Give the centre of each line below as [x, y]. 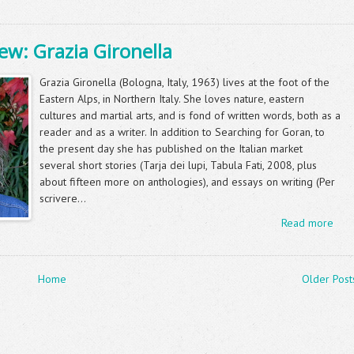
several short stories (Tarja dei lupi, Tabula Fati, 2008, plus [178, 166]
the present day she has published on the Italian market [171, 149]
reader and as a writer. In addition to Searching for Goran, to [182, 132]
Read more [307, 223]
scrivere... [63, 199]
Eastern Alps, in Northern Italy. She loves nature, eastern [172, 99]
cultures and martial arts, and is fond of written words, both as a [190, 116]
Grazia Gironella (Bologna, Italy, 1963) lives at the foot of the [185, 83]
